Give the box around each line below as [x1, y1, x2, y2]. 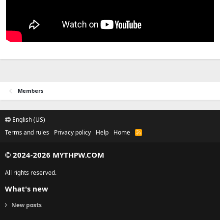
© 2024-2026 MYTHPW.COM [5, 150, 104, 160]
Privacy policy [54, 128, 91, 137]
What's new [5, 184, 48, 193]
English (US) [11, 115, 45, 124]
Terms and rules [5, 128, 49, 137]
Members [17, 86, 43, 94]
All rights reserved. [5, 168, 56, 177]
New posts [11, 201, 42, 209]
